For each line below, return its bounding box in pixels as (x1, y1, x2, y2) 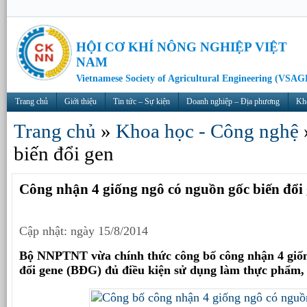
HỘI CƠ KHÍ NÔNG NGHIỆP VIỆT (76, 40, 287, 54)
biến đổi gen (14, 143, 114, 164)
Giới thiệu (64, 97, 97, 106)
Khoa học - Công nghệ (116, 120, 299, 142)
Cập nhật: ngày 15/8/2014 (19, 223, 148, 238)
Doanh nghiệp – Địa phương (186, 97, 280, 106)
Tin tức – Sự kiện (113, 97, 170, 106)
